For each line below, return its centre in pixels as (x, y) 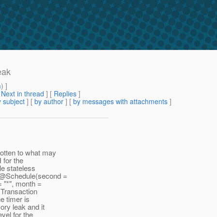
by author (49, 101)
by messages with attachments (120, 101)
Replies (65, 94)
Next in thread (23, 94)
